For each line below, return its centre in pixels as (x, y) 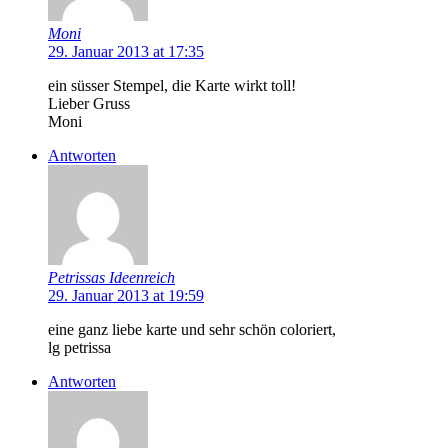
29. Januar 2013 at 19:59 (126, 295)
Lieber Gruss (89, 103)
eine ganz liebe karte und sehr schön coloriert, (192, 329)
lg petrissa (79, 347)
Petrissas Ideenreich (111, 277)
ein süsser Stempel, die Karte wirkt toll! (172, 85)
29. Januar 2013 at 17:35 (126, 51)
